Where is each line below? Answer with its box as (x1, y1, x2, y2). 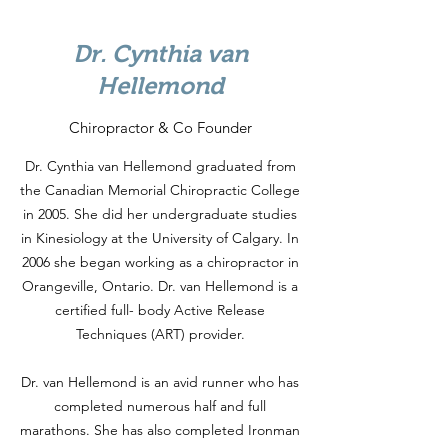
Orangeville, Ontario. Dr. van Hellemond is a (22, 277, 298, 295)
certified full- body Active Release (55, 301, 265, 319)
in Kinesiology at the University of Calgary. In (21, 229, 299, 247)
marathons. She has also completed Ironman (20, 421, 300, 439)
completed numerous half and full (54, 397, 266, 415)
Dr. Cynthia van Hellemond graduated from (24, 157, 296, 175)
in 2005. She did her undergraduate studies (23, 205, 297, 223)
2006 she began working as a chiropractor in (21, 253, 299, 271)
